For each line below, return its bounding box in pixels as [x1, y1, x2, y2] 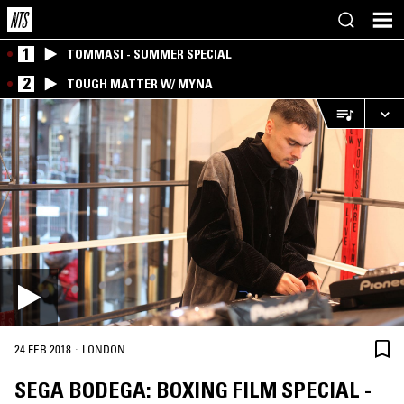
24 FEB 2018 [14, 342, 71, 357]
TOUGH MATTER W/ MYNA [67, 76, 213, 92]
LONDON [82, 342, 125, 357]
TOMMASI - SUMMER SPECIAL [67, 46, 232, 62]
